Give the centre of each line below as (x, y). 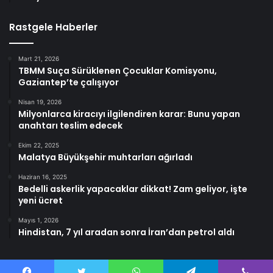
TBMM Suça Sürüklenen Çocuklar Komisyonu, (118, 70)
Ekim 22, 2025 (39, 145)
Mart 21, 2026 (39, 58)
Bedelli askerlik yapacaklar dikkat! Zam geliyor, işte (133, 189)
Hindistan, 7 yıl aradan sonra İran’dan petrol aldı (126, 232)
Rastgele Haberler (53, 27)
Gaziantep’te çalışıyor (69, 82)
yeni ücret (41, 200)
